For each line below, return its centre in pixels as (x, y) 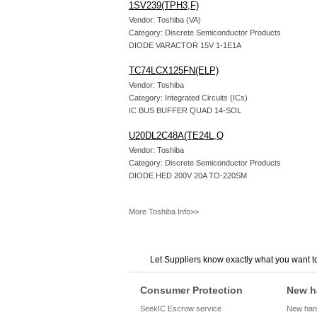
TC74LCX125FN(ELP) (174, 70)
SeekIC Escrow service (181, 309)
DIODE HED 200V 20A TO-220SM (188, 175)
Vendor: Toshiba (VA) (165, 20)
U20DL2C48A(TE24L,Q (176, 136)
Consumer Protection (191, 290)
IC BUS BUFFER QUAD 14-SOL (185, 110)
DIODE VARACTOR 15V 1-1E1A (185, 45)
